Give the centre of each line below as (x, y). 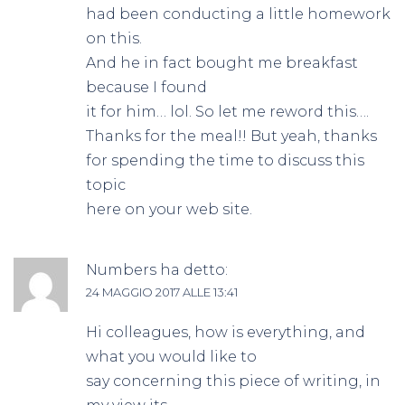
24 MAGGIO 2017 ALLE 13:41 (162, 292)
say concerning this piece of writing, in (233, 381)
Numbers (121, 269)
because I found (146, 87)
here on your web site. (169, 209)
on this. (114, 38)
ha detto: (194, 269)
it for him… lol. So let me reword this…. (227, 111)
